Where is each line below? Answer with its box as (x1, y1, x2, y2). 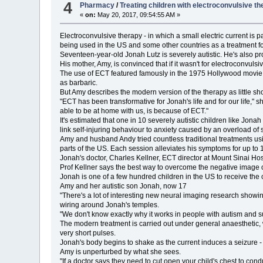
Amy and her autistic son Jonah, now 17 (60, 181, 187, 190)
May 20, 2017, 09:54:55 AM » (96, 11, 181, 18)
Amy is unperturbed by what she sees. (60, 247, 181, 256)
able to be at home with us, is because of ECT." (60, 106, 209, 115)
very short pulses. (60, 228, 116, 237)
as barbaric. (60, 78, 98, 87)
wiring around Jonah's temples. (60, 200, 160, 209)
